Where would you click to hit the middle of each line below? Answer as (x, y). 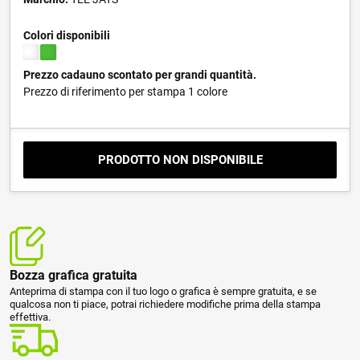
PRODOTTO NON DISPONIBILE (180, 160)
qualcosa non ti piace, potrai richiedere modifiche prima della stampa (165, 304)
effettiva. (30, 317)
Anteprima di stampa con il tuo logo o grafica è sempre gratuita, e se (163, 291)
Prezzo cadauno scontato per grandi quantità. (140, 75)
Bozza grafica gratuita (74, 275)
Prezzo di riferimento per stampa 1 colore (125, 92)
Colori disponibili (67, 35)
